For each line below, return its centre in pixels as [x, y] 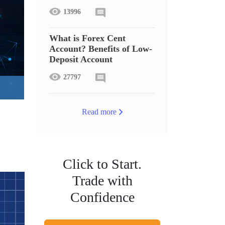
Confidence [102, 197]
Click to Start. [102, 164]
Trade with [102, 181]
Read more [99, 112]
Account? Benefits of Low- [101, 49]
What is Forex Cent [87, 38]
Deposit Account [81, 59]
